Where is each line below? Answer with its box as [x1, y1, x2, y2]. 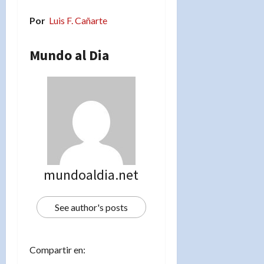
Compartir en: [29, 243, 85, 255]
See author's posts [54, 201, 128, 213]
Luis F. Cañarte [49, 14, 107, 26]
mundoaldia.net [44, 165, 139, 184]
